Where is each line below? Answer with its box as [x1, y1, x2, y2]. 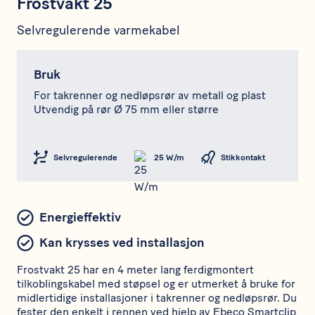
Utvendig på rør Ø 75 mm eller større [34, 103, 219, 117]
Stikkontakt [221, 152, 265, 162]
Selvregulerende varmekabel [17, 22, 180, 39]
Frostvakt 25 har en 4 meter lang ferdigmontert [17, 263, 254, 277]
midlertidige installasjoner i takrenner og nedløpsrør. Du [17, 291, 297, 305]
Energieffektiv [39, 210, 121, 226]
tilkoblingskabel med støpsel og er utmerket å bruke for [17, 277, 295, 291]
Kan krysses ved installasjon [39, 235, 205, 251]
